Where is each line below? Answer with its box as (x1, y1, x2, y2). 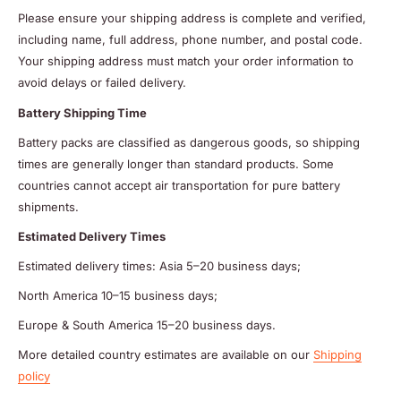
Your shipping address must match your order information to (18, 54, 354, 69)
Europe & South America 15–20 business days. (18, 317, 276, 332)
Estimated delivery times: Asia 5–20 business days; (18, 258, 301, 273)
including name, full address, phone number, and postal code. (18, 32, 363, 47)
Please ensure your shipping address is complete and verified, (18, 11, 366, 26)
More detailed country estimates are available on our (18, 347, 313, 363)
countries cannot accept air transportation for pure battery (18, 177, 340, 192)
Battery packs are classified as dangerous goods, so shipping (18, 134, 360, 149)
